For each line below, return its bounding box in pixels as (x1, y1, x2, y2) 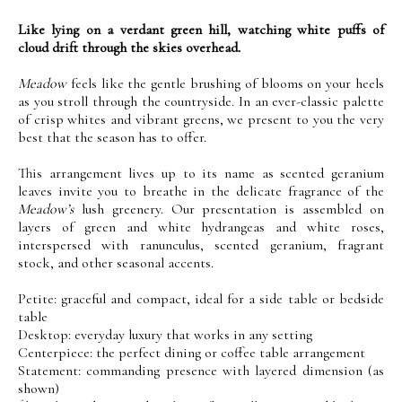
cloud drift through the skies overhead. (18, 38, 240, 57)
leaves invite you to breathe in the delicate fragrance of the (18, 181, 384, 200)
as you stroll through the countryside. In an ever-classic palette (18, 92, 384, 110)
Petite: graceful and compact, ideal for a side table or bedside (18, 289, 384, 308)
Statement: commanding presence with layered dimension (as (18, 361, 384, 380)
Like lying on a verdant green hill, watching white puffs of (18, 20, 384, 39)
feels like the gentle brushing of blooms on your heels (66, 74, 384, 92)
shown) (18, 379, 59, 398)
